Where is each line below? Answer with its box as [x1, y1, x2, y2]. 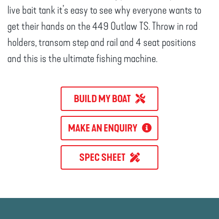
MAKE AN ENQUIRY [67, 122, 142, 134]
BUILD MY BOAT [74, 93, 135, 105]
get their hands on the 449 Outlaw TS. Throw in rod [7, 20, 198, 33]
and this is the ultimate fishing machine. [7, 52, 157, 65]
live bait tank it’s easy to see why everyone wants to [7, 4, 201, 17]
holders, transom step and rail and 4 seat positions [7, 36, 196, 49]
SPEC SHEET [79, 152, 130, 163]
